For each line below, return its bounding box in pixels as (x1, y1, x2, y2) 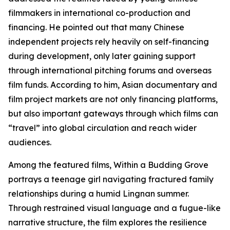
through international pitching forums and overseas (8, 65, 212, 75)
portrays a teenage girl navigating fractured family (8, 174, 214, 184)
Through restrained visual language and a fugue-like (8, 203, 221, 213)
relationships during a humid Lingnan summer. (8, 188, 189, 199)
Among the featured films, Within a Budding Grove (8, 160, 208, 170)
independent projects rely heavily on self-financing (8, 36, 209, 47)
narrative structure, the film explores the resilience (8, 217, 207, 227)
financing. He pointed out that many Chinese (8, 22, 184, 32)
